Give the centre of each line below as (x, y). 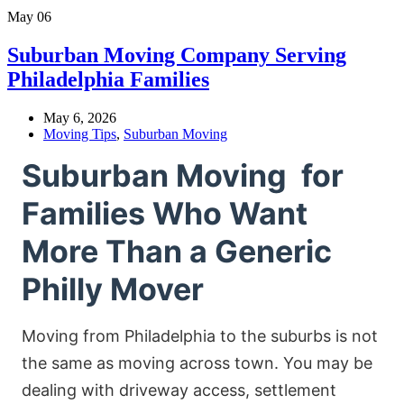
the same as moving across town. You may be (197, 363)
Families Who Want (165, 213)
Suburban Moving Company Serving (177, 55)
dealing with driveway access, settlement (179, 390)
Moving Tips (80, 133)
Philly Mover (113, 289)
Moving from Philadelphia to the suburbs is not (200, 335)
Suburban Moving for (183, 175)
